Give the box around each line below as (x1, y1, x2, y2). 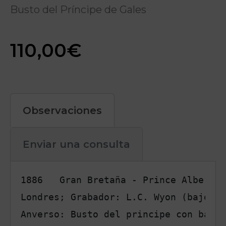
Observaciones (23, 104, 102, 117)
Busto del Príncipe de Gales (10, 4, 146, 16)
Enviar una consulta (23, 138, 130, 150)
